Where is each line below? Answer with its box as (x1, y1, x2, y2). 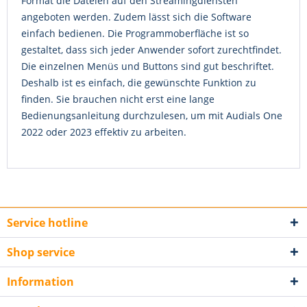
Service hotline (7, 215, 88, 230)
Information (7, 274, 74, 289)
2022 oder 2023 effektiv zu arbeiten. (21, 125, 186, 138)
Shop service (7, 245, 75, 260)
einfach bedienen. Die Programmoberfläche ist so (21, 27, 249, 40)
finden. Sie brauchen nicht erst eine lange (21, 93, 214, 106)
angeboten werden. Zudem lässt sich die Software (21, 10, 251, 23)
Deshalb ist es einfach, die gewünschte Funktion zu (21, 76, 256, 89)
